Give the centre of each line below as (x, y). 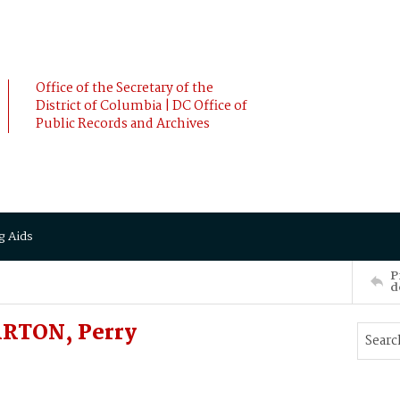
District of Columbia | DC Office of (142, 106)
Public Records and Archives (123, 124)
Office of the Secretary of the (125, 88)
